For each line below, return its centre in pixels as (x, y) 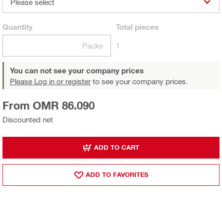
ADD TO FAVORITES (117, 174)
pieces (146, 27)
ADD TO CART (117, 147)
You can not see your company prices (77, 70)
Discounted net (28, 119)
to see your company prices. (139, 81)
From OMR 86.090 (49, 105)
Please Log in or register (50, 81)
